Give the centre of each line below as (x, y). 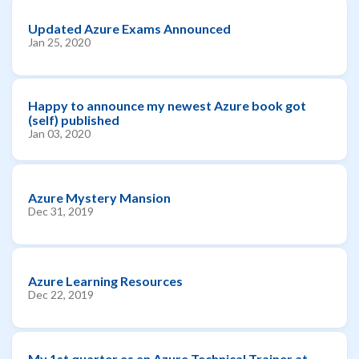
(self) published (74, 120)
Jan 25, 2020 (59, 42)
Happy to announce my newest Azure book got (167, 105)
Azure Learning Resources (105, 281)
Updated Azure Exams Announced (129, 28)
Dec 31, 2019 (61, 211)
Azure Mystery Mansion (99, 197)
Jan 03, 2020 (59, 133)
